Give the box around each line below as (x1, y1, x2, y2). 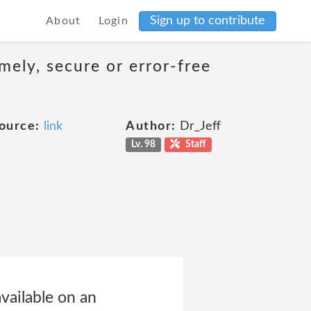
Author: (126, 120, 176, 133)
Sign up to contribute (150, 14, 265, 27)
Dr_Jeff (176, 120, 221, 133)
